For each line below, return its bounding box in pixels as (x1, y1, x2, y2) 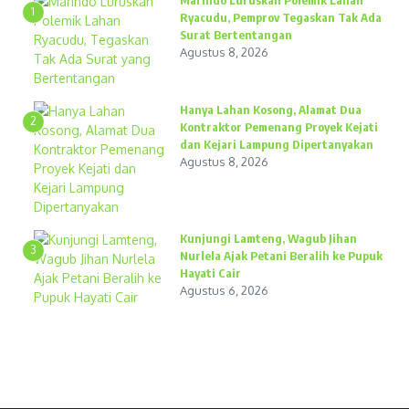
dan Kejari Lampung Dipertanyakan (179, 137, 373, 152)
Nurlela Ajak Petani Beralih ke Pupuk (179, 248, 383, 263)
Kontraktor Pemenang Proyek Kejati (179, 120, 378, 134)
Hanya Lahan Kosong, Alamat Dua (179, 102, 362, 117)
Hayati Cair (179, 266, 241, 280)
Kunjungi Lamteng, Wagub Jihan (179, 231, 357, 246)
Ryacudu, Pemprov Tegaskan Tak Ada (179, 10, 382, 25)
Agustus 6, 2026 (179, 283, 268, 298)
